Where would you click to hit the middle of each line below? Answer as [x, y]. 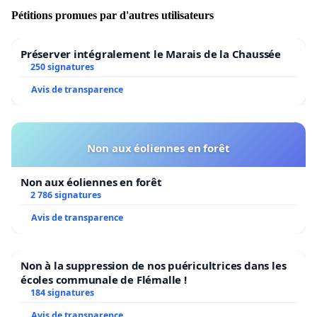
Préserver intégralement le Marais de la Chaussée [151, 53]
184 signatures [62, 292]
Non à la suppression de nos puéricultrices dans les [154, 265]
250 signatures [62, 67]
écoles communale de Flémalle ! [154, 279]
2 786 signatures [65, 195]
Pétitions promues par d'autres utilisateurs [113, 15]
